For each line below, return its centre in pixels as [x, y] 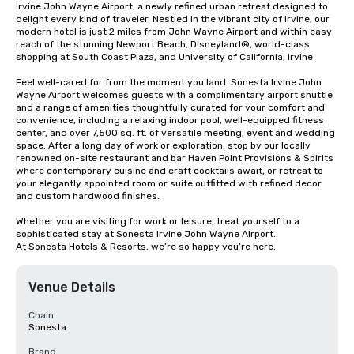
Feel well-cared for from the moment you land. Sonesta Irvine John [169, 82]
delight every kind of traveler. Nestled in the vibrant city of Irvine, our [173, 19]
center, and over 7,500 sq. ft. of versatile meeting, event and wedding [175, 133]
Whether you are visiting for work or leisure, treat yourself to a [158, 221]
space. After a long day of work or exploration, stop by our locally [163, 145]
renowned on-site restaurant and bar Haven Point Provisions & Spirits [175, 158]
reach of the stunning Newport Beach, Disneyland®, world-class [163, 44]
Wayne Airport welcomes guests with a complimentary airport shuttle [174, 95]
